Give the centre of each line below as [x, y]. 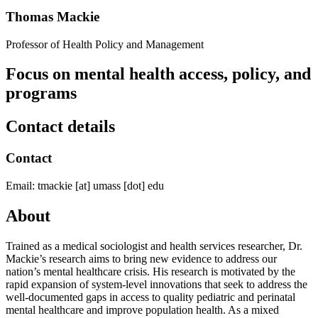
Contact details [60, 127]
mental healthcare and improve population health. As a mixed [142, 309]
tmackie [55, 185]
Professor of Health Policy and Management [105, 44]
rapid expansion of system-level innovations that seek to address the [157, 284]
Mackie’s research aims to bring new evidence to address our [141, 258]
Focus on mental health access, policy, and [158, 74]
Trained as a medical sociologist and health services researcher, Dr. [154, 246]
